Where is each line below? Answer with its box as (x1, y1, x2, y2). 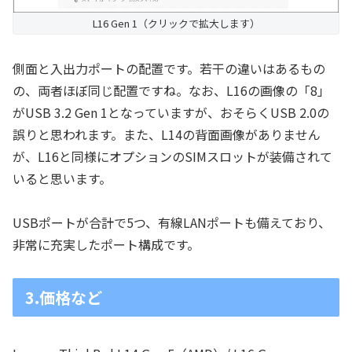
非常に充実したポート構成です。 (13, 235, 200, 255)
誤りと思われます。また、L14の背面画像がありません (13, 124, 321, 144)
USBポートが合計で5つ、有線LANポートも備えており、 (13, 213, 331, 233)
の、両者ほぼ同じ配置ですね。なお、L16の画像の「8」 (13, 80, 330, 100)
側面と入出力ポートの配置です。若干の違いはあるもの (13, 58, 325, 78)
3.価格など (25, 286, 102, 310)
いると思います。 (13, 168, 112, 188)
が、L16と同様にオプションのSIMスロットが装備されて (13, 146, 332, 166)
